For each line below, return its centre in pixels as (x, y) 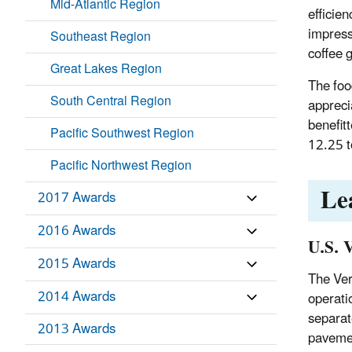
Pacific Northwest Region (121, 166)
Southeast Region (101, 37)
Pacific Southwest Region (122, 134)
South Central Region (111, 102)
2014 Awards (77, 297)
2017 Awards (77, 198)
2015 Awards (77, 264)
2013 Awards (77, 330)
